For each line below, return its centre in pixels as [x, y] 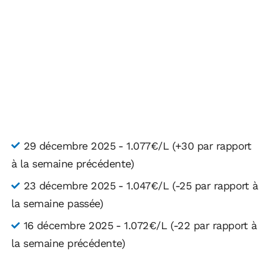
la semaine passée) [57, 203]
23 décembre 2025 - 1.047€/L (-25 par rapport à [141, 185]
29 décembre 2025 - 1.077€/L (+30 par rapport [137, 145]
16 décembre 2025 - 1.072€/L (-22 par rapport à [140, 226]
